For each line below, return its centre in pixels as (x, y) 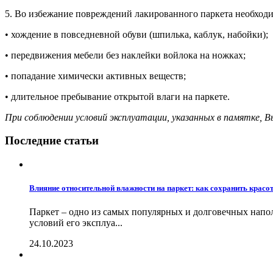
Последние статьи (52, 141)
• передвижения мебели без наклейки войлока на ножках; (125, 55)
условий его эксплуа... (76, 223)
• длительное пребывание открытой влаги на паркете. (117, 96)
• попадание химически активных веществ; (95, 76)
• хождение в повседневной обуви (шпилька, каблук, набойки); (136, 34)
